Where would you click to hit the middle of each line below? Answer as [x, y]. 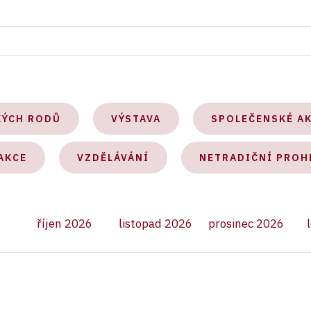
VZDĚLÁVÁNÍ [113, 158]
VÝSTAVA [136, 119]
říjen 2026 [65, 224]
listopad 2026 [155, 224]
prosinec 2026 [246, 224]
